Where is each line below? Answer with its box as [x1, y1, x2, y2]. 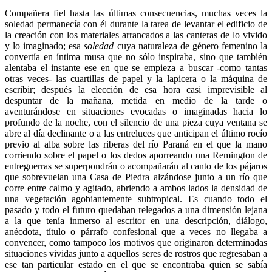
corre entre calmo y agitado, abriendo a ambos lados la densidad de [5, 182, 267, 193]
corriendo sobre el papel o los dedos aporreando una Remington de [5, 149, 267, 160]
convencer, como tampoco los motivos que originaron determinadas [5, 237, 267, 248]
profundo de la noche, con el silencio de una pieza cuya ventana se [5, 117, 267, 127]
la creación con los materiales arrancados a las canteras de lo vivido [5, 29, 267, 40]
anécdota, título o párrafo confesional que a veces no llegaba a [5, 226, 267, 237]
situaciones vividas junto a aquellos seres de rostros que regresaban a [5, 248, 267, 259]
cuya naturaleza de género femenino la [114, 40, 268, 51]
